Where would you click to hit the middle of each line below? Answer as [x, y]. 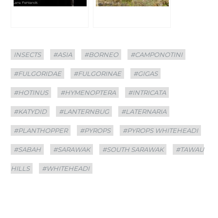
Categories [25, 49]
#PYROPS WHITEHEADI [161, 130]
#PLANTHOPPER [41, 130]
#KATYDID [30, 111]
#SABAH [27, 149]
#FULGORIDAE [38, 73]
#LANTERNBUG [84, 111]
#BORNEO [101, 54]
